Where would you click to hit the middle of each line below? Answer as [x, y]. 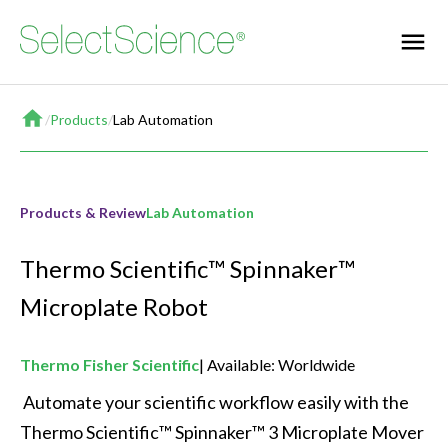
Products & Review [83, 212]
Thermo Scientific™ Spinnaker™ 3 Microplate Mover [223, 432]
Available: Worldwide [281, 365]
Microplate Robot [114, 307]
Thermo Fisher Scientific [109, 365]
